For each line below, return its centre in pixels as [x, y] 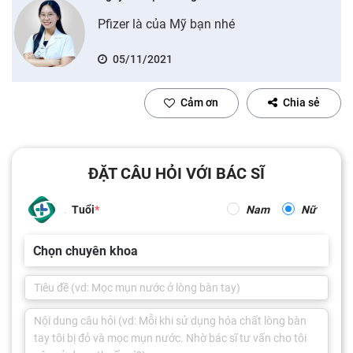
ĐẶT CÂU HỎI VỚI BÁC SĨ [176, 173]
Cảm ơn [199, 102]
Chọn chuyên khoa [85, 251]
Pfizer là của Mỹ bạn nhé [166, 24]
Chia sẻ [301, 102]
